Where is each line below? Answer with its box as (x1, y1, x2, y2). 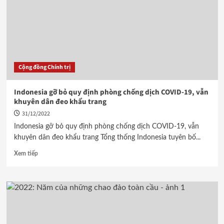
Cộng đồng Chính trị (18, 63, 70, 71)
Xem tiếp (13, 150, 38, 156)
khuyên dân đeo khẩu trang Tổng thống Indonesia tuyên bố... (13, 134, 200, 141)
